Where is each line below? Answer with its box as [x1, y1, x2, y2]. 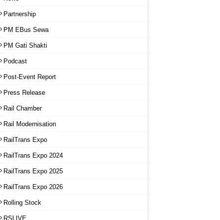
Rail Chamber [3, 104, 42, 112]
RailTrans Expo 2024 [3, 151, 63, 159]
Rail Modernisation [3, 120, 56, 128]
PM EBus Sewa [3, 26, 49, 33]
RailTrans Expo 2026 [3, 183, 63, 191]
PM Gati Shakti [3, 41, 47, 49]
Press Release [3, 88, 45, 96]
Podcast [3, 57, 27, 65]
